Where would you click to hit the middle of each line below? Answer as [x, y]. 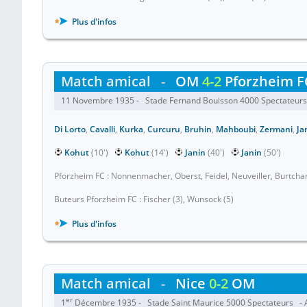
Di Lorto [70, 129]
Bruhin [198, 129]
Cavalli [102, 129]
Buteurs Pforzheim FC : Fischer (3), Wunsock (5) [144, 199]
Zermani [276, 129]
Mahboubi [236, 129]
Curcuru [164, 129]
